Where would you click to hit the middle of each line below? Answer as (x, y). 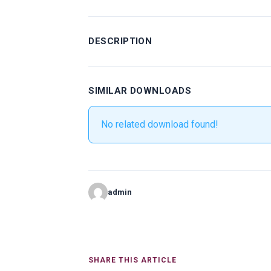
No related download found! (160, 124)
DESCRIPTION (120, 41)
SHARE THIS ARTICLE (133, 260)
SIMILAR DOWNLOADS (140, 90)
